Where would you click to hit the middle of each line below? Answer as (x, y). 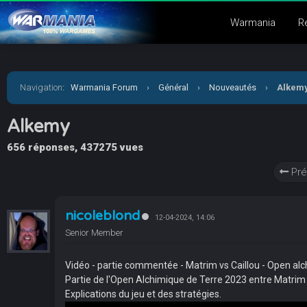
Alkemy (38, 126)
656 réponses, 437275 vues (75, 147)
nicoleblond (102, 216)
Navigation (41, 87)
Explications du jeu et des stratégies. (143, 294)
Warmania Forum (104, 87)
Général (173, 87)
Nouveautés (233, 87)
